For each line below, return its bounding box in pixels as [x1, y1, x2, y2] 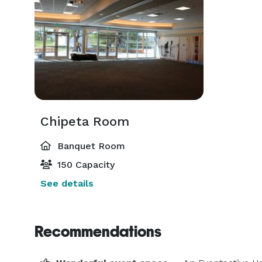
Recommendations [35, 223, 161, 240]
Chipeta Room [40, 114, 129, 129]
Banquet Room [54, 140, 125, 151]
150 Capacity [54, 159, 115, 170]
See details [40, 178, 94, 189]
